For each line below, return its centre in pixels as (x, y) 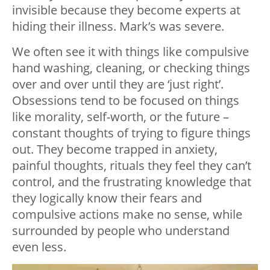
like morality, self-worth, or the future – (121, 117)
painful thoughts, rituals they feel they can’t (132, 166)
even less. (39, 247)
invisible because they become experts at (126, 10)
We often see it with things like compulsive (130, 52)
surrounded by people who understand (121, 231)
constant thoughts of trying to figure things (131, 133)
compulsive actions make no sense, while (127, 215)
